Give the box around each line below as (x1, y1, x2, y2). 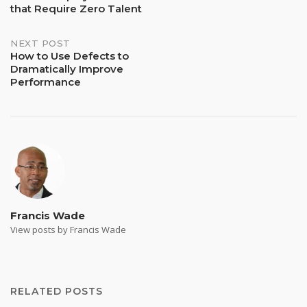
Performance (10, 75, 81, 89)
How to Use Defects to (10, 49, 129, 63)
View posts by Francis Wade (10, 223, 126, 236)
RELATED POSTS (10, 285, 103, 298)
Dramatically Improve (10, 62, 123, 76)
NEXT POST (10, 38, 71, 49)
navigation (10, 6, 109, 29)
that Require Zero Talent (10, 2, 142, 16)
